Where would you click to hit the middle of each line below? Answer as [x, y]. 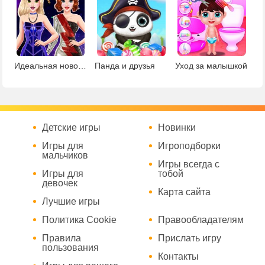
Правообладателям [201, 219]
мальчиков [65, 155]
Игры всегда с [189, 164]
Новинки [177, 127]
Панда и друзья [125, 65]
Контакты [179, 256]
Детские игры [71, 127]
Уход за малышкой [211, 65]
